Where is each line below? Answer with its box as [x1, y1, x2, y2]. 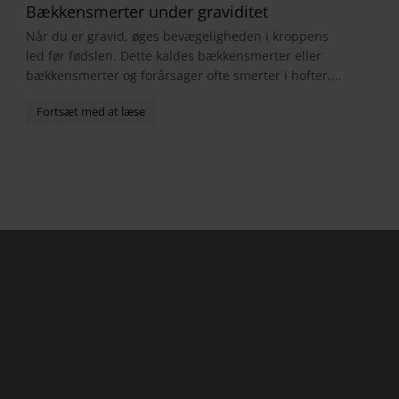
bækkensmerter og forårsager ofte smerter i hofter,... [25, 67, 342, 85]
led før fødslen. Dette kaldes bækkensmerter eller [25, 47, 322, 65]
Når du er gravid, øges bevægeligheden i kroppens [25, 28, 329, 45]
